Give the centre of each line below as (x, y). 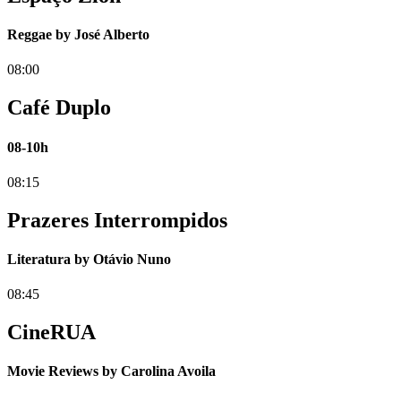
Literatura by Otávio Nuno (89, 260)
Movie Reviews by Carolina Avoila (111, 371)
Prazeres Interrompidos (117, 220)
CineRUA (51, 333)
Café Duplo (59, 108)
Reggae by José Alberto (78, 35)
